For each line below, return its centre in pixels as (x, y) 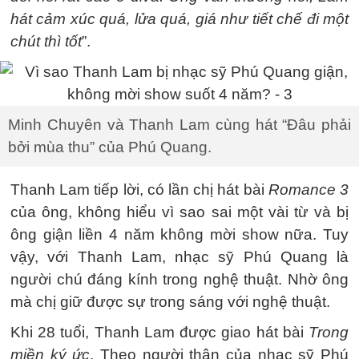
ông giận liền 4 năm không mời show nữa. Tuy (179, 234)
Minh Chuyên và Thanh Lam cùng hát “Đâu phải (179, 125)
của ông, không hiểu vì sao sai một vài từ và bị (179, 212)
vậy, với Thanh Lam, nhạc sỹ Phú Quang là (179, 257)
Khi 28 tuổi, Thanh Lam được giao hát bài (159, 332)
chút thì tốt (46, 41)
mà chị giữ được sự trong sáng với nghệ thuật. (170, 302)
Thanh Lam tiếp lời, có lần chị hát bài (139, 190)
